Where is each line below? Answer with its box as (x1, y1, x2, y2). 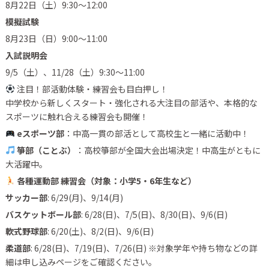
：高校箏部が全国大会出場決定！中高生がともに (75, 144, 261, 156)
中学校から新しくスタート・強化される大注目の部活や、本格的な (5, 97, 258, 109)
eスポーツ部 (14, 127, 64, 139)
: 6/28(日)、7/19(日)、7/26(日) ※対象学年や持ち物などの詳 (30, 242, 258, 254)
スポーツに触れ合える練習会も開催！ (5, 110, 148, 122)
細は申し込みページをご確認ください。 (5, 256, 157, 268)
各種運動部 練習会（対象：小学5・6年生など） (14, 175, 196, 187)
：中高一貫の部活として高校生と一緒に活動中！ (64, 127, 249, 139)
